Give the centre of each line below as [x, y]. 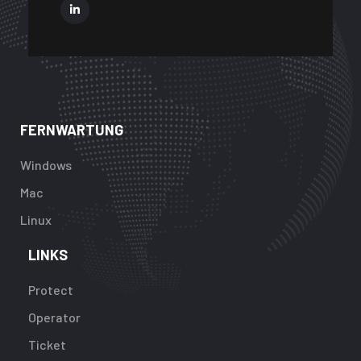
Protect [51, 289]
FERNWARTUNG [72, 129]
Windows [46, 164]
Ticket [47, 344]
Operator [54, 317]
